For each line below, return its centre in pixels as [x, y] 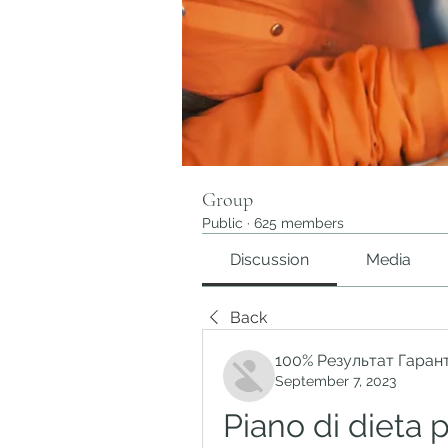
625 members [299, 223]
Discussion [270, 259]
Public [222, 223]
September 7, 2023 [335, 381]
